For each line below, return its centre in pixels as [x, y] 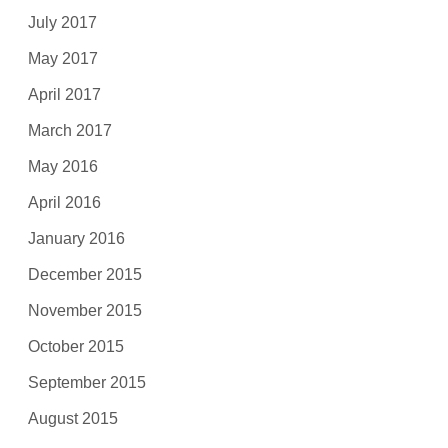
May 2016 [63, 166]
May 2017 [63, 58]
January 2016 [77, 238]
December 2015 [85, 274]
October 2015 [76, 346]
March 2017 [70, 130]
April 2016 [65, 202]
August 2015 [73, 418]
